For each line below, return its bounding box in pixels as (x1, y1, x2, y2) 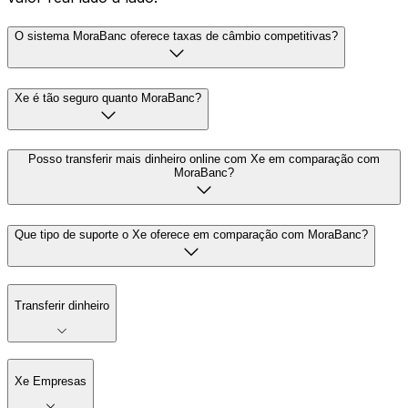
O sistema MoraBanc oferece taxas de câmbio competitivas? (15, 28, 338, 43)
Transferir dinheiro (15, 299, 109, 313)
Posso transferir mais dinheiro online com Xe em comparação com (28, 152, 380, 167)
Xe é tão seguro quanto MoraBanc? (15, 90, 201, 105)
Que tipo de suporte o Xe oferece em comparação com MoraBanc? (15, 228, 368, 241)
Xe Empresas (15, 373, 87, 388)
